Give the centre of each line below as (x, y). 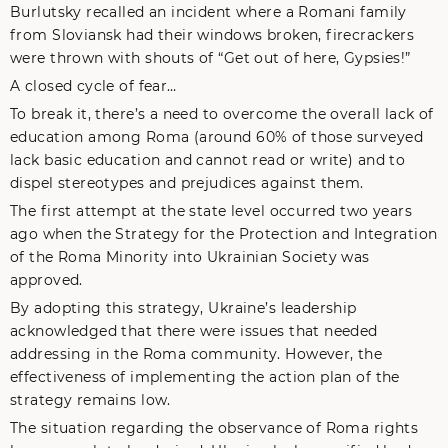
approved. (46, 280)
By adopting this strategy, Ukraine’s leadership (183, 308)
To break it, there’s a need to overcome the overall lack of (222, 114)
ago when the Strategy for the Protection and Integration (224, 234)
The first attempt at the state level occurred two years (211, 211)
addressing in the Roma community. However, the (196, 354)
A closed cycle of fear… (93, 86)
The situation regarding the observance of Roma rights (214, 428)
